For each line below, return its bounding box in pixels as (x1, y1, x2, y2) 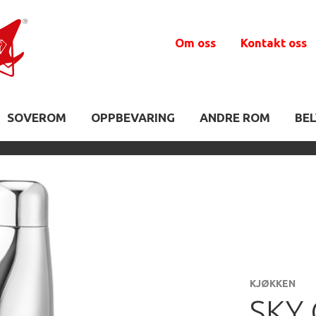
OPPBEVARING (91, 111, 175, 124)
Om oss (175, 36, 216, 49)
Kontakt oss (241, 36, 307, 49)
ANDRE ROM (200, 111, 270, 124)
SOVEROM (7, 111, 66, 124)
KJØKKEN (250, 278, 296, 290)
